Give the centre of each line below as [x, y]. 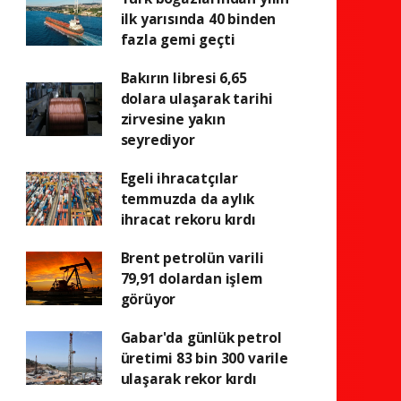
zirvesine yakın [173, 119]
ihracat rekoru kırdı [188, 219]
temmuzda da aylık [188, 198]
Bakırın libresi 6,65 [183, 77]
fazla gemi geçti [178, 39]
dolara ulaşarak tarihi [196, 98]
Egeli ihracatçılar [179, 178]
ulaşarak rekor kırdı [188, 378]
